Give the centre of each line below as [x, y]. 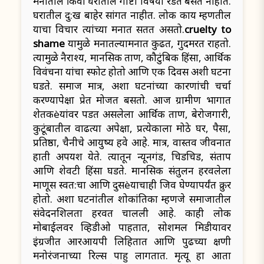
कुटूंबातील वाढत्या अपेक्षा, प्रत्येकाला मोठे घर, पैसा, [132, 128]
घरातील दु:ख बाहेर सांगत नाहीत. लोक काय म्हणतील [132, 15]
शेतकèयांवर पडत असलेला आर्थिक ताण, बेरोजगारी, [132, 114]
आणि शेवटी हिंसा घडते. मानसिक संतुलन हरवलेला [132, 171]
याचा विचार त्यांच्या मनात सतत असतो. [109, 29]
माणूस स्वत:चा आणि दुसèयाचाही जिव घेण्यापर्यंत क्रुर [132, 185]
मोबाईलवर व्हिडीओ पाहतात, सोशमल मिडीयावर [132, 227]
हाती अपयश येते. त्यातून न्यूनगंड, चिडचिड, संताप [132, 157]
